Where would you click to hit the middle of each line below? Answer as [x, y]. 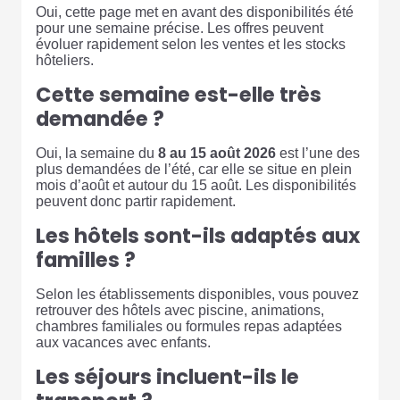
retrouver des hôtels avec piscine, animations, [180, 310]
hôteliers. [65, 60]
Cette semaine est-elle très [179, 94]
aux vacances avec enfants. [123, 342]
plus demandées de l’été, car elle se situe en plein [194, 169]
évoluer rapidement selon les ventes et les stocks [191, 44]
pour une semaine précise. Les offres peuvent [179, 28]
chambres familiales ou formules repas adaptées [189, 326]
